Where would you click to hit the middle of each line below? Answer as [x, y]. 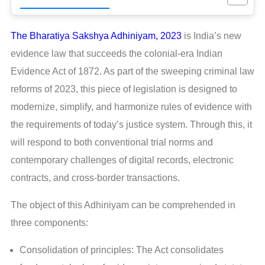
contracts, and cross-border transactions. [95, 178]
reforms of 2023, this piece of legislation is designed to [124, 89]
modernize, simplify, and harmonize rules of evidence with [131, 107]
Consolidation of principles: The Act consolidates [122, 250]
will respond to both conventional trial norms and [112, 143]
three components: [49, 223]
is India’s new [211, 36]
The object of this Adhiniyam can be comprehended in [123, 205]
